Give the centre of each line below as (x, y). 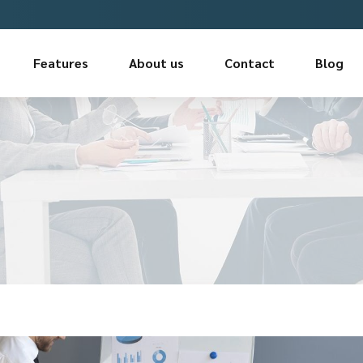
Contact (250, 63)
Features (61, 63)
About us (156, 63)
